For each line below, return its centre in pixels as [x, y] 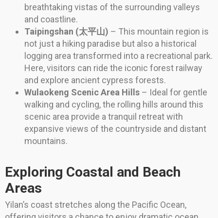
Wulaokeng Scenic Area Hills [82, 92]
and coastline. [51, 19]
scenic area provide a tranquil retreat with [104, 117]
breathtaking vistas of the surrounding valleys [112, 7]
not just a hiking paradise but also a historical [110, 44]
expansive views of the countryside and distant [115, 129]
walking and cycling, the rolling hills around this [114, 105]
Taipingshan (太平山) [66, 32]
